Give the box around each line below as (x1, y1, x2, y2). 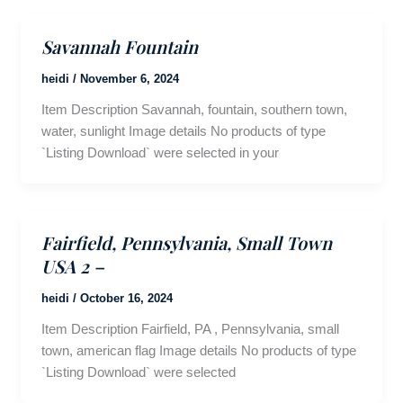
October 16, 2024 (79, 291, 173, 305)
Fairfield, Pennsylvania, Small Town (40, 229, 332, 255)
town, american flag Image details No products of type (40, 342, 356, 358)
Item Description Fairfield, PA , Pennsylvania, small (40, 320, 339, 336)
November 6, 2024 (79, 71, 179, 85)
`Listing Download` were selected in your (40, 144, 279, 160)
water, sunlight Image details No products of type (40, 122, 326, 139)
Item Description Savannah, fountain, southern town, (40, 101, 347, 117)
